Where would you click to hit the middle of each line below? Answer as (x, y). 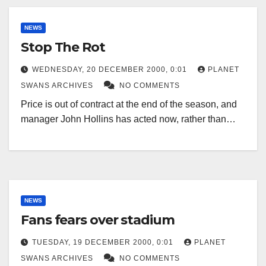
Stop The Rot (63, 47)
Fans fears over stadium (98, 220)
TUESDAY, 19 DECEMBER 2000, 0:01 (104, 243)
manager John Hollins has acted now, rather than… (128, 119)
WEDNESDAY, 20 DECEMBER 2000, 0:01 (111, 70)
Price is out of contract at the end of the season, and (129, 104)
